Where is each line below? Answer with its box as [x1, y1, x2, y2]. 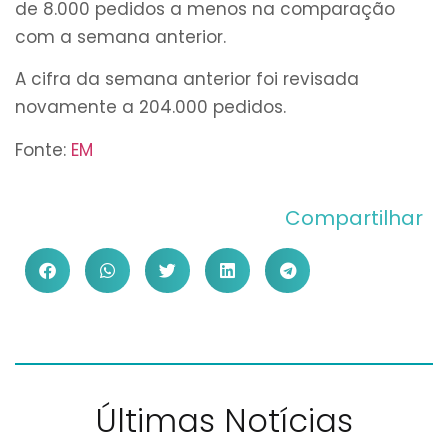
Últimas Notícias [95, 398, 353, 444]
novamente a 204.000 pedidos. [15, 95, 286, 120]
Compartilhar [285, 204, 423, 233]
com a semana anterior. [15, 25, 226, 50]
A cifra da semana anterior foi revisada [15, 67, 359, 92]
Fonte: [15, 137, 71, 162]
